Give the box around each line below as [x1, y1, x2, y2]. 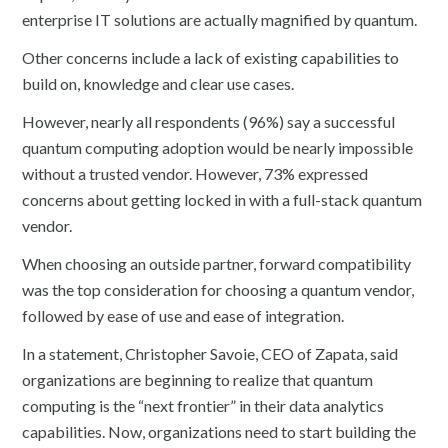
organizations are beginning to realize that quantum [22, 369, 374, 389]
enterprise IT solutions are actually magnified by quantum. [22, 9, 418, 29]
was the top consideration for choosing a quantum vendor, [22, 279, 415, 299]
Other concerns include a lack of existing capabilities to [22, 47, 400, 67]
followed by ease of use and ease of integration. [22, 305, 345, 325]
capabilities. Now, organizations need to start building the [22, 421, 417, 441]
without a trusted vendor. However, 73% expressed [22, 163, 369, 183]
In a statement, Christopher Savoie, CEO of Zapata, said [22, 343, 399, 363]
